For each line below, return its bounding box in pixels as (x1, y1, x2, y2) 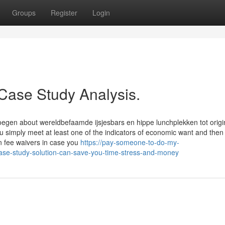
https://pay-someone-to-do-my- (80, 137, 179, 147)
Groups (12, 8, 36, 18)
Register (51, 8, 77, 18)
